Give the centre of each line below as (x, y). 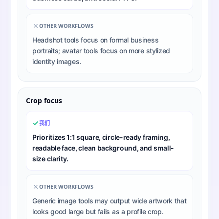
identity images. (57, 61)
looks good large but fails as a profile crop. (98, 211)
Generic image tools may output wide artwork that (109, 200)
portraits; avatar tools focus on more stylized (101, 50)
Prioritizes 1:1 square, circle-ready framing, (101, 137)
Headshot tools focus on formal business (96, 40)
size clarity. (51, 158)
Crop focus (44, 100)
